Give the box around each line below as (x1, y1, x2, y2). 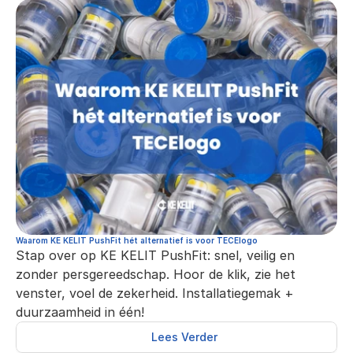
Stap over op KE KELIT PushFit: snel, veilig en (16, 247, 295, 263)
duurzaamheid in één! (16, 304, 144, 320)
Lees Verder (151, 330, 217, 344)
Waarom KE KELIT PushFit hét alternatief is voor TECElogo (16, 236, 258, 245)
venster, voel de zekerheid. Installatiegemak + (16, 285, 294, 301)
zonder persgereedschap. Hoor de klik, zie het (16, 266, 295, 282)
